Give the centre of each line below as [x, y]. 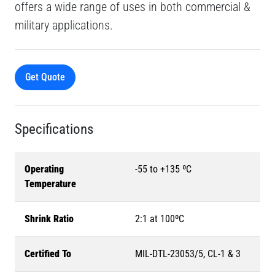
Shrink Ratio [49, 219]
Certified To [48, 254]
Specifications [54, 129]
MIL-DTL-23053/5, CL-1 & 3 [188, 254]
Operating [44, 169]
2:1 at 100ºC [160, 219]
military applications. [64, 25]
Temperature [50, 184]
